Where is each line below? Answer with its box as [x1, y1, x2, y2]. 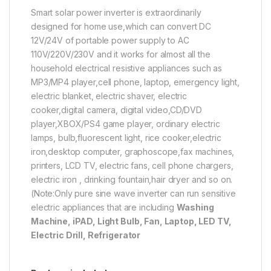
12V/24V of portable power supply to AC [31, 35, 189, 46]
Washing [176, 202, 214, 213]
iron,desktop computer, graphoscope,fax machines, [31, 146, 235, 157]
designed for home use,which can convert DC [31, 21, 212, 32]
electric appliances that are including [31, 202, 177, 213]
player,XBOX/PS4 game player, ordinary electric [31, 119, 220, 129]
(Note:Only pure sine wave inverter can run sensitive [31, 188, 236, 199]
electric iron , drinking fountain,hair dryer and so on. [31, 174, 233, 185]
